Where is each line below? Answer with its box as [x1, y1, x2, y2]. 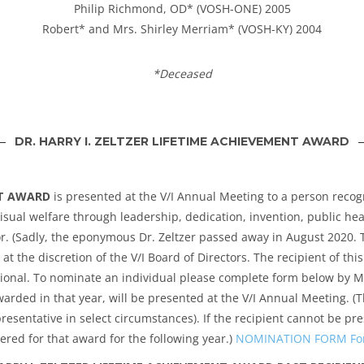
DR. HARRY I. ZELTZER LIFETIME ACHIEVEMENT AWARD [15, 134, 349, 149]
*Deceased [152, 66, 212, 81]
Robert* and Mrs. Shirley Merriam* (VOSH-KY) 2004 [42, 21, 322, 37]
